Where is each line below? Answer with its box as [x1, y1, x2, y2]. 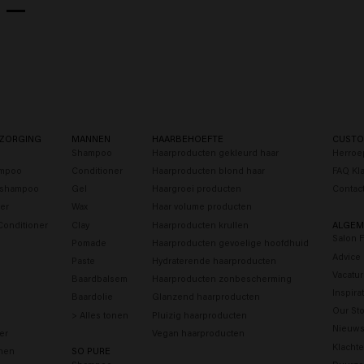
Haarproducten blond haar [151, 164, 265, 177]
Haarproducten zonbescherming [151, 272, 292, 285]
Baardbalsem [71, 272, 128, 285]
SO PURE [71, 344, 110, 357]
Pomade [71, 236, 106, 249]
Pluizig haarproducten [151, 308, 247, 321]
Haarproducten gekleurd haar [151, 145, 279, 158]
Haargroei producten [151, 182, 241, 195]
